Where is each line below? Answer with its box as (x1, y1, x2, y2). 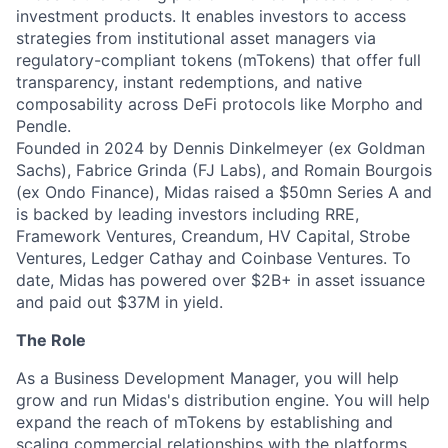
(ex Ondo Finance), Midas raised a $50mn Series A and (16, 182, 432, 202)
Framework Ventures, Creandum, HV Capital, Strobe (16, 226, 410, 246)
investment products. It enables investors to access (16, 6, 406, 26)
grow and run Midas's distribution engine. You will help (16, 390, 430, 410)
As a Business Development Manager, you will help (16, 368, 399, 388)
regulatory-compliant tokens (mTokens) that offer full (16, 50, 421, 70)
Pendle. (16, 116, 71, 136)
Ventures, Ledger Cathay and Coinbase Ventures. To (16, 248, 411, 268)
